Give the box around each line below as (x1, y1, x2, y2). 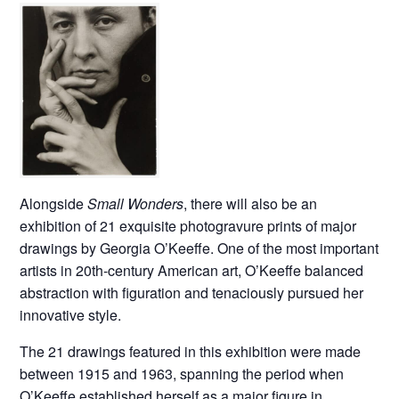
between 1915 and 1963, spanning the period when (20, 362, 345, 384)
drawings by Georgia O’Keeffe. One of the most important (20, 237, 379, 258)
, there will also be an (183, 192, 318, 214)
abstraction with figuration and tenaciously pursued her (20, 281, 364, 303)
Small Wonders (87, 192, 184, 214)
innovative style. (20, 304, 122, 325)
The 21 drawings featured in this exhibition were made (20, 340, 362, 362)
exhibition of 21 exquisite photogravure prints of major (20, 215, 357, 236)
